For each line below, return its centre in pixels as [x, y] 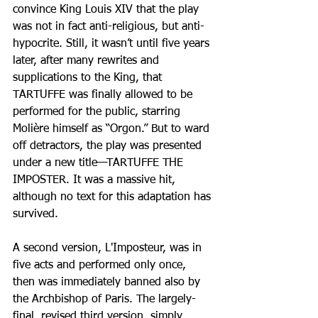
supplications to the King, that [89, 78]
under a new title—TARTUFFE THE [100, 163]
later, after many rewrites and [88, 61]
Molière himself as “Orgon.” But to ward [113, 129]
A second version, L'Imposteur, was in [109, 248]
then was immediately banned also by [108, 282]
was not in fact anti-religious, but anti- [109, 27]
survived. [35, 214]
